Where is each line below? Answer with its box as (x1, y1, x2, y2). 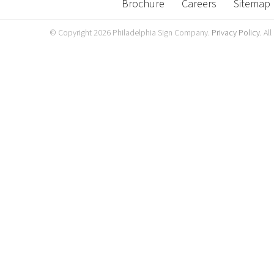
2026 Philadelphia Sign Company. (94, 28, 212, 39)
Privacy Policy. (212, 28, 262, 39)
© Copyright (50, 28, 94, 39)
